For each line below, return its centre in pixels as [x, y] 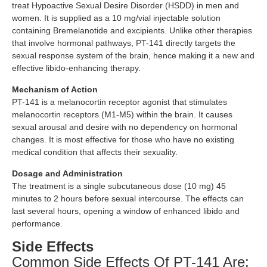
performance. [37, 224]
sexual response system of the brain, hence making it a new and [133, 56]
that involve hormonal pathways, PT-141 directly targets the [124, 43]
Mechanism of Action [55, 90]
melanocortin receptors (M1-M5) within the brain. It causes [122, 115]
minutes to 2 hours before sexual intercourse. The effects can [128, 199]
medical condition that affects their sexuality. [95, 152]
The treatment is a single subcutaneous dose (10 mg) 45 [119, 186]
